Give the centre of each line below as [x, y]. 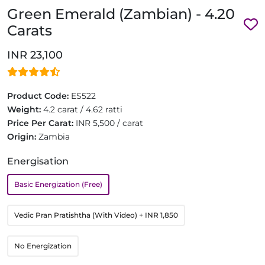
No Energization [43, 246]
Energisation [38, 161]
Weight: [25, 109]
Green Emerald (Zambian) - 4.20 [121, 14]
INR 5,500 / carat [109, 123]
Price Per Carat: [41, 123]
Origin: [23, 137]
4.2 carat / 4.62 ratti [83, 109]
